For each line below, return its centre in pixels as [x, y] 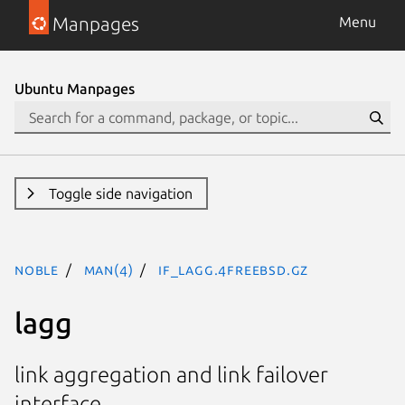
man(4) [108, 269]
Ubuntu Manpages [75, 89]
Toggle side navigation [120, 193]
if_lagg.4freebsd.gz [234, 269]
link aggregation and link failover [171, 375]
